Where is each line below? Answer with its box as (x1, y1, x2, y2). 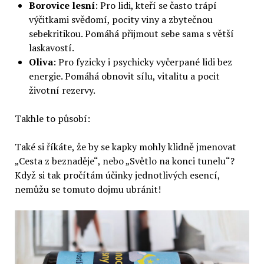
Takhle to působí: (14, 112, 90, 126)
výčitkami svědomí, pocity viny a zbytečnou (28, 13, 213, 27)
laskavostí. (28, 41, 74, 55)
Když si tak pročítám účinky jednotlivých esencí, (14, 169, 220, 182)
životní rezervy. (28, 84, 95, 97)
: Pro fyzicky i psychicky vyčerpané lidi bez (52, 55, 232, 69)
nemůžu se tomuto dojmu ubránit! (14, 183, 161, 196)
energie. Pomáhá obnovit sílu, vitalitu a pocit (28, 70, 220, 83)
